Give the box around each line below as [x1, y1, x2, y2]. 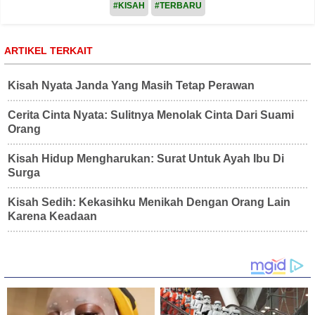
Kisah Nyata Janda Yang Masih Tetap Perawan [8, 79, 255, 91]
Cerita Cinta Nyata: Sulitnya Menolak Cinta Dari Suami [8, 108, 294, 121]
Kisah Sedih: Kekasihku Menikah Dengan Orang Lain [8, 195, 290, 208]
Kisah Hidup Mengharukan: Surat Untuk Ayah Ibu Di [8, 152, 284, 165]
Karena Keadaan [8, 210, 97, 222]
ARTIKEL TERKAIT [4, 44, 93, 56]
